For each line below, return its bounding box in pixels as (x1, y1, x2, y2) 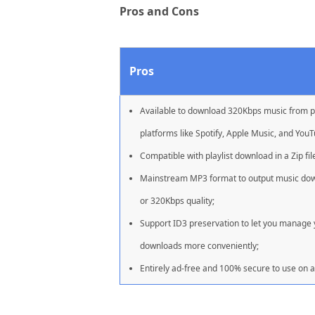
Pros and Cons (120, 4, 199, 20)
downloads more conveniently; (140, 240, 259, 252)
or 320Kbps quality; (140, 195, 214, 207)
